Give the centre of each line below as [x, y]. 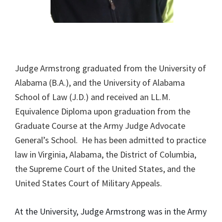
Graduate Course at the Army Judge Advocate [100, 125]
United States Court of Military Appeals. [88, 183]
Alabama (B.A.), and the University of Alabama [100, 82]
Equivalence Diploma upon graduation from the [103, 111]
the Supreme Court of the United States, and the [105, 168]
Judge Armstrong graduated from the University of [111, 68]
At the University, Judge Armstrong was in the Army [111, 211]
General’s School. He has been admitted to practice [111, 140]
